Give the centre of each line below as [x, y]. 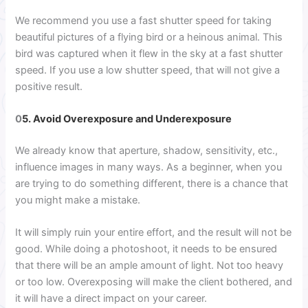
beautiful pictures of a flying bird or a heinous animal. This [149, 37]
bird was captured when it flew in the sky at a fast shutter [149, 53]
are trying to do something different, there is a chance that [152, 183]
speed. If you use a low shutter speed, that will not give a [148, 70]
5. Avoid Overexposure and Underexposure [127, 119]
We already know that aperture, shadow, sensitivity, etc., [147, 150]
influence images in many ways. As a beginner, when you [149, 167]
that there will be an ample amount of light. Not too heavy [150, 266]
